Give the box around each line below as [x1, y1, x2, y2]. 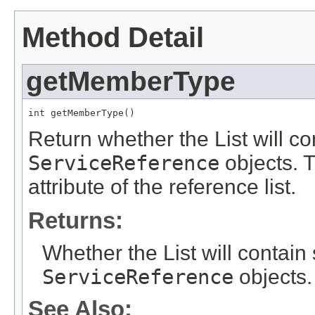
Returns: [28, 207, 123, 234]
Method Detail [22, 21, 204, 53]
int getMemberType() [28, 108, 135, 119]
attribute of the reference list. [28, 175, 296, 199]
